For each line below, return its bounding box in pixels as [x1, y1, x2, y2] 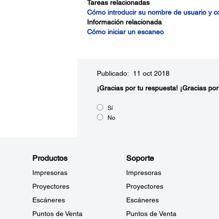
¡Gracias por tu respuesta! [96, 84, 178, 92]
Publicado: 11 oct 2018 [96, 69, 170, 77]
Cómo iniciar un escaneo [87, 28, 164, 36]
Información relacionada [87, 18, 162, 26]
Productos [32, 153, 67, 163]
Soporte [126, 153, 154, 163]
